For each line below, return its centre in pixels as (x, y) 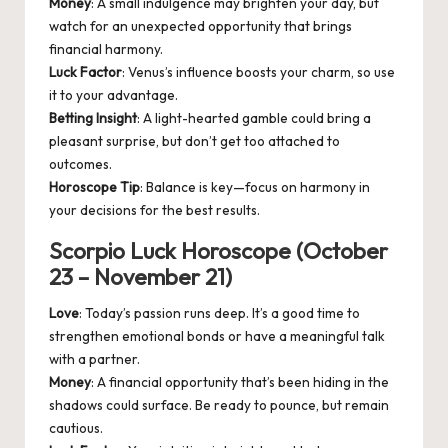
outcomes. (80, 164)
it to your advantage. (113, 95)
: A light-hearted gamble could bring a (254, 118)
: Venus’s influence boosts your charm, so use (258, 72)
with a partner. (94, 359)
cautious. (76, 428)
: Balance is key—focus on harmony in (255, 187)
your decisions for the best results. (154, 210)
